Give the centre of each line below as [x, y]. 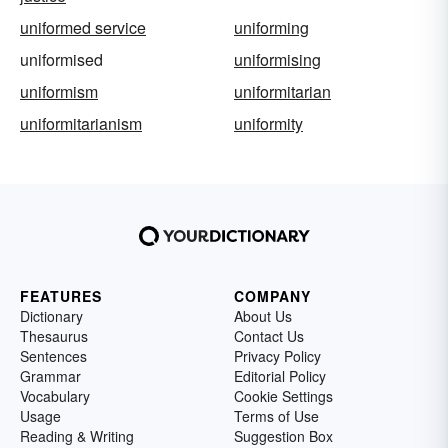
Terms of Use [276, 416]
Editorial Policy [280, 376]
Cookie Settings [283, 396]
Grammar [50, 376]
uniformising [277, 60]
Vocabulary [55, 396]
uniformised [61, 60]
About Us [263, 316]
